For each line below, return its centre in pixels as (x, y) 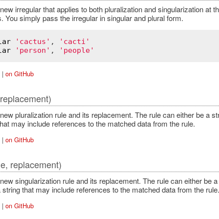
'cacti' (74, 42)
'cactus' (33, 42)
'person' (33, 51)
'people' (77, 51)
